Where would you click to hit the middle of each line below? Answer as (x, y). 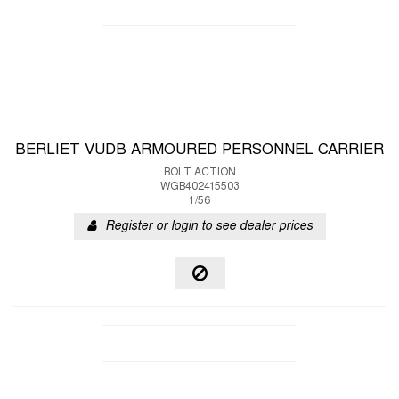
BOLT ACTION (199, 173)
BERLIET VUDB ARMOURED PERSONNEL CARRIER (199, 151)
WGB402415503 (199, 187)
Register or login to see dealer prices (208, 227)
